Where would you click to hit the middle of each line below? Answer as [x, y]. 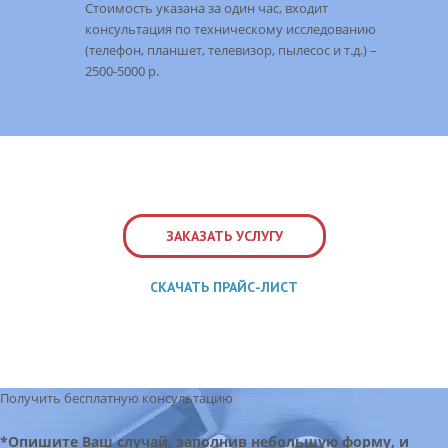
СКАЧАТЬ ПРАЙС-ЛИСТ [224, 287]
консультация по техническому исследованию [230, 28]
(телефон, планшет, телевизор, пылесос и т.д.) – [230, 49]
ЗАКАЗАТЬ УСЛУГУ [224, 236]
